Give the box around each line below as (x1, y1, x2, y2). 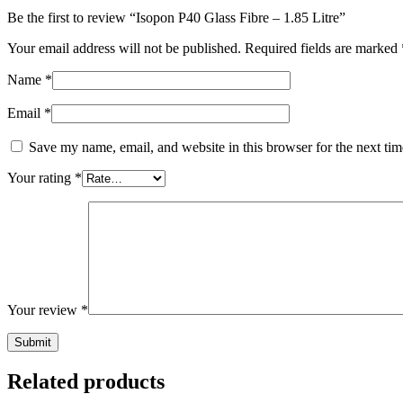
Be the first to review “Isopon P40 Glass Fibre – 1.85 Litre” (7, 9, 345, 25)
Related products (7, 369, 165, 393)
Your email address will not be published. (7, 40, 241, 56)
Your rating (7, 169, 75, 185)
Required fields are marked (245, 40, 401, 56)
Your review (7, 301, 81, 318)
